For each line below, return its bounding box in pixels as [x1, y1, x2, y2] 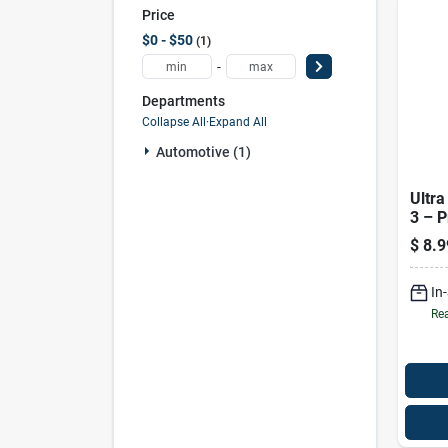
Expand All [208, 114, 267, 129]
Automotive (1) [155, 143, 251, 160]
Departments [141, 93, 225, 109]
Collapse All [141, 114, 206, 129]
